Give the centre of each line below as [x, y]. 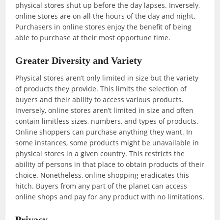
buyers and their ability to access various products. [100, 100]
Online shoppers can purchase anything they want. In [104, 132]
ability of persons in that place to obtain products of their [110, 165]
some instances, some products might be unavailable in [107, 143]
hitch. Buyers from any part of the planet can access [101, 186]
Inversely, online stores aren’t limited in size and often [105, 110]
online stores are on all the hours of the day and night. [106, 16]
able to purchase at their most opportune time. [93, 38]
